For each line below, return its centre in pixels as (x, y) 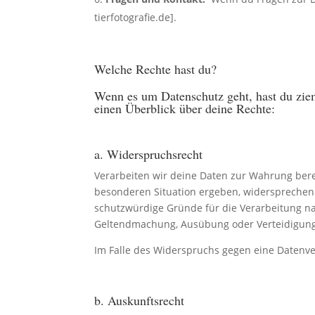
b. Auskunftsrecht (140, 300)
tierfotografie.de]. (136, 17)
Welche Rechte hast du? (156, 69)
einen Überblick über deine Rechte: (185, 108)
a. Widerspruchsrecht (149, 154)
